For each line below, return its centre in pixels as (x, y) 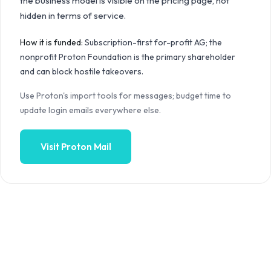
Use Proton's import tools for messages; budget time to (126, 96)
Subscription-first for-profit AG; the (153, 42)
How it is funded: (51, 42)
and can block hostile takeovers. (82, 71)
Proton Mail (86, 146)
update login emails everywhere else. (90, 110)
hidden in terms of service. (73, 15)
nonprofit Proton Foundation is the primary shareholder (128, 57)
